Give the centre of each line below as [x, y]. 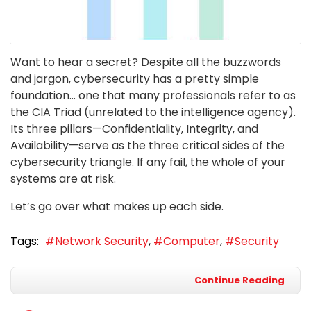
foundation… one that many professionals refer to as [153, 95]
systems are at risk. [63, 178]
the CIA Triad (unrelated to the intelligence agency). [153, 112]
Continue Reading [239, 280]
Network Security [102, 242]
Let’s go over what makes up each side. [117, 206]
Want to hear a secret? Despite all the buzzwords [146, 62]
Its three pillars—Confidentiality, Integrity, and [134, 128]
